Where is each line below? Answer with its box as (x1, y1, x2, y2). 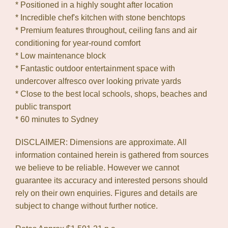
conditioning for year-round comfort (15, 39, 140, 47)
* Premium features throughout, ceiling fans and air (15, 26, 197, 35)
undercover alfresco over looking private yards (15, 77, 181, 85)
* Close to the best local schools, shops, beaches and (15, 90, 207, 98)
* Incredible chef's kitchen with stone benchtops (15, 13, 185, 22)
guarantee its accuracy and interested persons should (15, 176, 208, 185)
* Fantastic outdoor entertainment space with (15, 64, 175, 73)
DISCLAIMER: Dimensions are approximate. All (15, 138, 187, 147)
